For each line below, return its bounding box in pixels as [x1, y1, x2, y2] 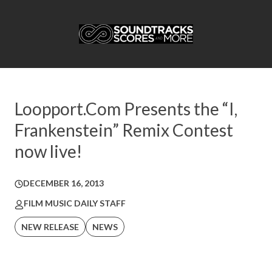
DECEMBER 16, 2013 [23, 178, 104, 189]
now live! [15, 141, 82, 162]
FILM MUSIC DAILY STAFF [24, 198, 126, 209]
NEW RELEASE [21, 222, 79, 233]
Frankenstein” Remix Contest [15, 120, 233, 141]
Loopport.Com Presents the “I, [15, 98, 237, 120]
